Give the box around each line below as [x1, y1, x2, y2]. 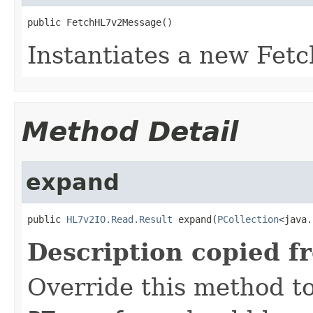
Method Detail [22, 115, 238, 147]
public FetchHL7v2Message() [27, 16, 173, 28]
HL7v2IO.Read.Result [66, 213, 173, 225]
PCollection [217, 213, 279, 225]
